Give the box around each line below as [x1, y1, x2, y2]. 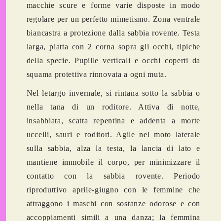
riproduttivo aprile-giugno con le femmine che [26, 185, 201, 194]
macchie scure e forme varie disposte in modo [26, 1, 201, 10]
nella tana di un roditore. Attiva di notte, [26, 103, 201, 111]
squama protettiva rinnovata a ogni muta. [26, 70, 167, 79]
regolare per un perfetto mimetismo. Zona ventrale [26, 15, 201, 24]
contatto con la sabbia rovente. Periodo [26, 172, 201, 181]
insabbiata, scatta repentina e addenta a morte [26, 116, 201, 125]
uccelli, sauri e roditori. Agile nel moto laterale [26, 130, 201, 139]
